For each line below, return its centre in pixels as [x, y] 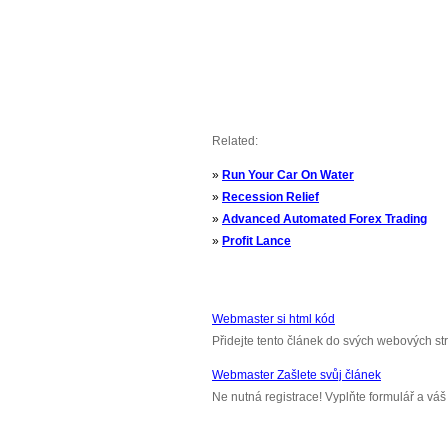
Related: [235, 141]
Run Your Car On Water [288, 175]
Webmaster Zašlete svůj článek [296, 375]
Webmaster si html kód [273, 319]
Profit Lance [256, 241]
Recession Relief [270, 197]
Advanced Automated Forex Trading [324, 219]
